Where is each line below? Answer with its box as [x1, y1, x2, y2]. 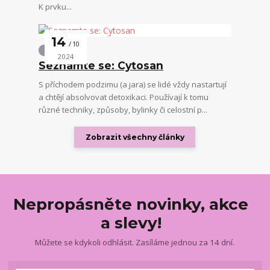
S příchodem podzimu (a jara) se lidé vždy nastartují [38, 78, 227, 90]
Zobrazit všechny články [85, 133, 184, 142]
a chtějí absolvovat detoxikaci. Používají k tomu [38, 91, 209, 102]
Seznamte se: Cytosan [38, 59, 163, 72]
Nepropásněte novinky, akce [13, 194, 249, 214]
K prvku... [38, 1, 72, 13]
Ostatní [43, 45, 67, 55]
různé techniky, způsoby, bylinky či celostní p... [38, 104, 207, 115]
